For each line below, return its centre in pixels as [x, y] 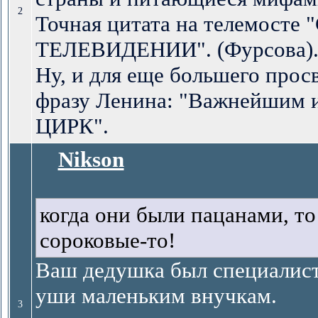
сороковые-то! [107, 240]
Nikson [91, 159]
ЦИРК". [72, 126]
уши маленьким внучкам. [156, 296]
